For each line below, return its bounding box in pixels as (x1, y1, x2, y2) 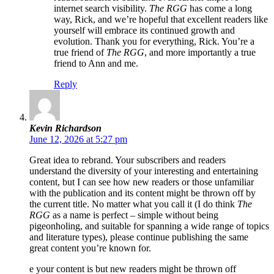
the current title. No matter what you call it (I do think (29, 199, 237, 210)
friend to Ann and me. (54, 58, 138, 69)
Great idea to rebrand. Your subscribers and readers (29, 155, 226, 166)
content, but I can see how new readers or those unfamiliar (29, 177, 254, 188)
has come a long (187, 3, 252, 14)
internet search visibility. (54, 3, 149, 14)
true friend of (54, 47, 106, 58)
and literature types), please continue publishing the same (29, 232, 248, 243)
